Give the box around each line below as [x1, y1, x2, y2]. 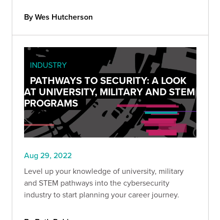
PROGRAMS [24, 95, 78, 110]
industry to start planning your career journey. [24, 189, 179, 200]
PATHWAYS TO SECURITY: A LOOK [30, 73, 187, 87]
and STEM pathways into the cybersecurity [24, 177, 169, 189]
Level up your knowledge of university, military [24, 165, 184, 177]
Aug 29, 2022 [24, 150, 72, 161]
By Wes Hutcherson [24, 11, 93, 23]
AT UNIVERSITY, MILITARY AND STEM [24, 84, 195, 99]
